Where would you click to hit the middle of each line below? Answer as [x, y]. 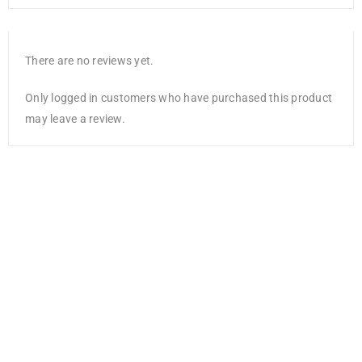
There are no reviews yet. [90, 61]
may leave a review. [75, 119]
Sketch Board [51, 350]
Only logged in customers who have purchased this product [179, 98]
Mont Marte [51, 336]
